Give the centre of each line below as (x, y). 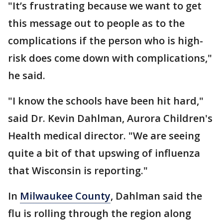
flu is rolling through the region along (100, 213)
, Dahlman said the (156, 196)
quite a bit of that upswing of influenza (104, 153)
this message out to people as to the (96, 23)
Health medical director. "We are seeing (104, 135)
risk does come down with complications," (110, 58)
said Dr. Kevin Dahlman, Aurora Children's (110, 118)
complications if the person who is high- (106, 40)
